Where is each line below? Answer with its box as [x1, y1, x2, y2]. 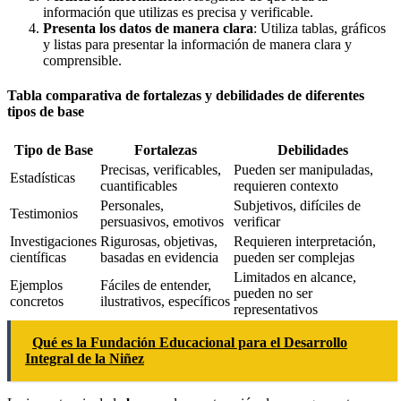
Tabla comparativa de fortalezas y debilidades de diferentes [7, 88, 364, 104]
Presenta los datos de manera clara [43, 20, 253, 36]
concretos [10, 293, 64, 309]
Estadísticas [10, 169, 75, 185]
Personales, [100, 197, 164, 213]
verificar [234, 213, 280, 229]
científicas [10, 249, 66, 265]
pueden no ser [234, 285, 312, 301]
